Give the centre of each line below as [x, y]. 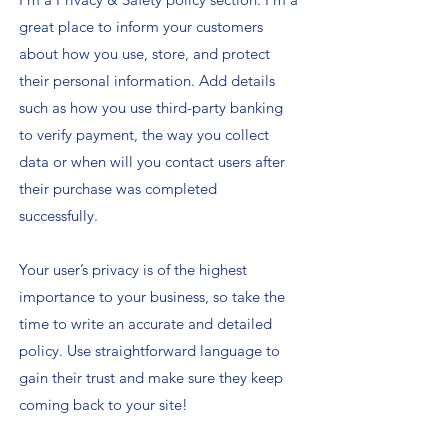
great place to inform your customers [141, 27]
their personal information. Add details [147, 81]
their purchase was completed [118, 189]
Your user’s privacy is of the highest [133, 270]
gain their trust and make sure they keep [151, 378]
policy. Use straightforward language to [149, 351]
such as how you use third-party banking [151, 108]
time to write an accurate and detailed [145, 324]
